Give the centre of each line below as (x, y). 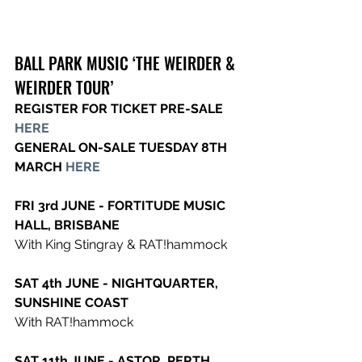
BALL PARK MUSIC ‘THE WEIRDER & (127, 63)
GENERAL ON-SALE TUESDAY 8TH (122, 147)
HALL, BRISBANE (67, 225)
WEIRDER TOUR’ (64, 87)
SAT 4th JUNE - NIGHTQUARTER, (118, 283)
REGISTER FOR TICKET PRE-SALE (120, 108)
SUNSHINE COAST (72, 302)
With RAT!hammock (74, 322)
